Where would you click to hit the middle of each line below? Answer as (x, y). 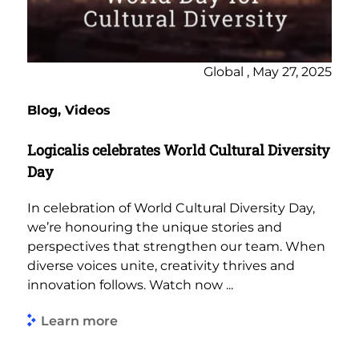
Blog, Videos (69, 111)
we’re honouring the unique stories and (155, 228)
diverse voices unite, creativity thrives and (161, 266)
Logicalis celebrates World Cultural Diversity (178, 150)
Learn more (79, 321)
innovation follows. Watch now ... (130, 285)
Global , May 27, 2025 (268, 72)
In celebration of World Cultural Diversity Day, (171, 208)
